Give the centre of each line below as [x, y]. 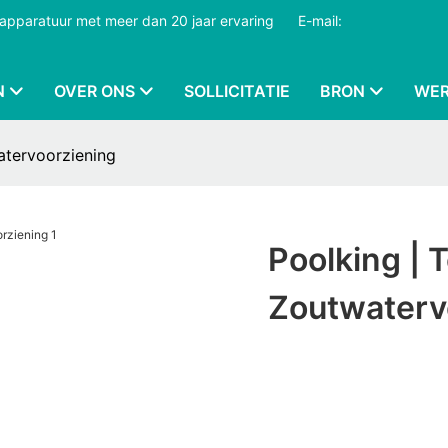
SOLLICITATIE [236, 91]
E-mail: [318, 20]
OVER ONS [94, 91]
